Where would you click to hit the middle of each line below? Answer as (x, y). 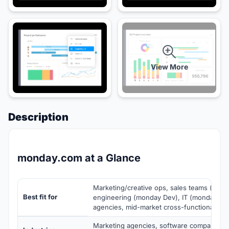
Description (38, 117)
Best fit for (40, 197)
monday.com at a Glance (79, 158)
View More (169, 66)
